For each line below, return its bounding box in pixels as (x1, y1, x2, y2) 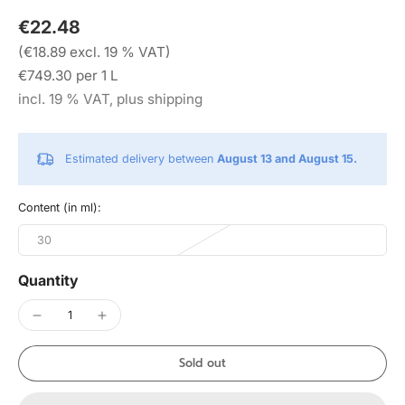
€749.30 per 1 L (18, 67, 118, 84)
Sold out (179, 354, 226, 372)
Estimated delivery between (65, 152, 217, 165)
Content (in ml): (18, 201, 101, 214)
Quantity (18, 271, 79, 289)
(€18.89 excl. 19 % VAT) (18, 43, 171, 61)
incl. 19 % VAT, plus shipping (18, 90, 202, 108)
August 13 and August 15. (217, 152, 357, 165)
